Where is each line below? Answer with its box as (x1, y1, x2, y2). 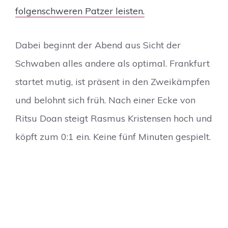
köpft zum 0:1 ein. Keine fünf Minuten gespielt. (15, 130, 211, 142)
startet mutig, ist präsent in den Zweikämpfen (15, 75, 210, 88)
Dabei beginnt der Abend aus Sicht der (15, 39, 181, 51)
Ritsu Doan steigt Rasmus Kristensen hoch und (15, 112, 212, 124)
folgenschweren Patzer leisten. (15, 5, 145, 17)
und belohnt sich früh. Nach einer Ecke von (15, 94, 195, 106)
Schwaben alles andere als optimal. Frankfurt (15, 57, 210, 69)
